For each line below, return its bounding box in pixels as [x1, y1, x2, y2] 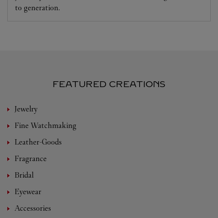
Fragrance [15, 154, 47, 163]
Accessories [15, 203, 51, 213]
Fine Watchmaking [15, 121, 76, 130]
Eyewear [15, 187, 41, 197]
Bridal [15, 170, 34, 180]
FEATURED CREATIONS [53, 79, 165, 90]
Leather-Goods [15, 137, 62, 147]
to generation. [15, 3, 60, 13]
